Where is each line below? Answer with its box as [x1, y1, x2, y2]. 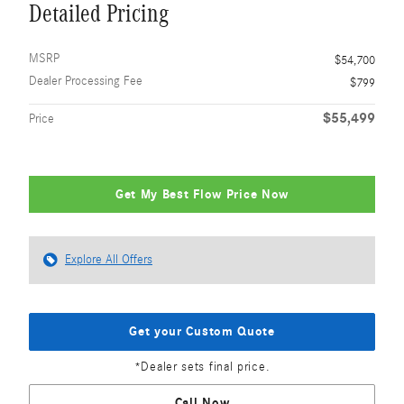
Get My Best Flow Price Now [115, 186, 289, 202]
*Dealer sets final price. [133, 359, 271, 374]
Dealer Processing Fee [29, 73, 142, 88]
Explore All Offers [65, 252, 152, 268]
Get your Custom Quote [129, 324, 275, 340]
